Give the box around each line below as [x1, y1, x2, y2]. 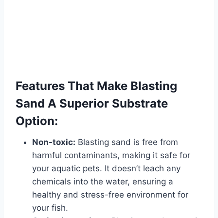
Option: [16, 114, 58, 128]
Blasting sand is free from [75, 137, 178, 147]
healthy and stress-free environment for [32, 190, 188, 200]
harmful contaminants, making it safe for [32, 150, 190, 161]
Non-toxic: [32, 137, 75, 147]
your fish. [32, 203, 68, 213]
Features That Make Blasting [16, 79, 177, 93]
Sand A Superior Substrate [16, 96, 168, 111]
